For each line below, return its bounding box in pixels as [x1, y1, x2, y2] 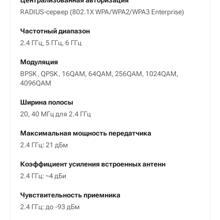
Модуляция [20, 58, 58, 66]
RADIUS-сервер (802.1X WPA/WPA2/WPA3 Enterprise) [20, 8, 184, 16]
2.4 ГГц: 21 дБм [20, 141, 68, 149]
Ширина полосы [20, 98, 73, 107]
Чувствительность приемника [20, 191, 120, 199]
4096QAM [20, 79, 51, 87]
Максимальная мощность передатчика [20, 129, 151, 137]
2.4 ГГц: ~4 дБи [20, 172, 66, 180]
